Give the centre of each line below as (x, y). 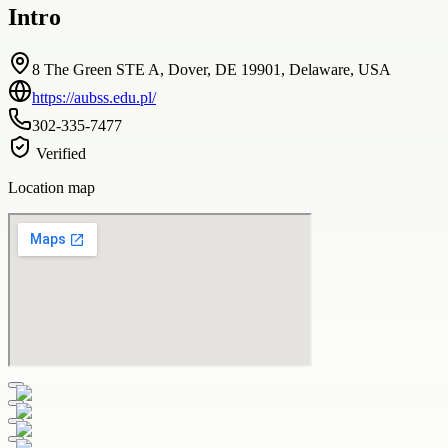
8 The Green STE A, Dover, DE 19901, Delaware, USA (211, 69)
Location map (51, 187)
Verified (59, 153)
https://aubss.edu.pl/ (94, 97)
